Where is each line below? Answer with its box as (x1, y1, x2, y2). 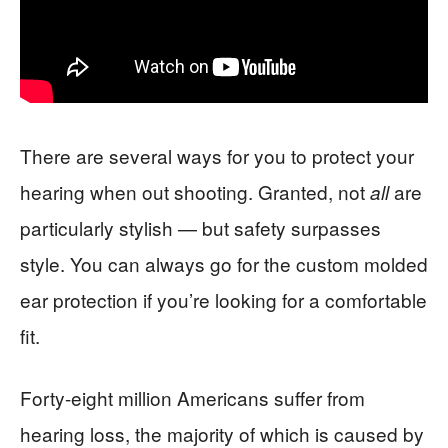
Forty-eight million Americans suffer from (20, 384, 365, 412)
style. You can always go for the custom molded (20, 250, 428, 278)
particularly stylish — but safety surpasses (20, 214, 381, 242)
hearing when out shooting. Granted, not (20, 178, 370, 206)
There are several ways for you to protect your (20, 142, 414, 170)
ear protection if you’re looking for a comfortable (20, 286, 427, 314)
